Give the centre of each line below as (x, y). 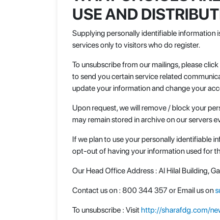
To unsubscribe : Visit (107, 210)
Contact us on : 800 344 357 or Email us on (144, 190)
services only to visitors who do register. (136, 45)
